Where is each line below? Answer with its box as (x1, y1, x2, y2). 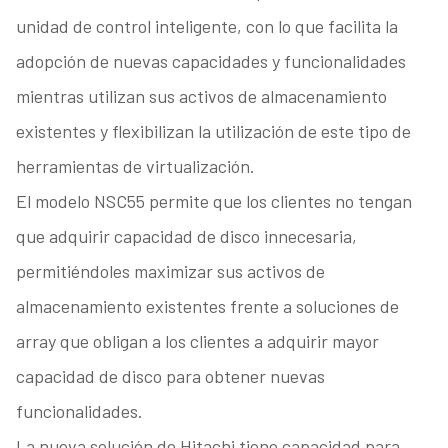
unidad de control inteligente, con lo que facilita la (15, 15, 398, 38)
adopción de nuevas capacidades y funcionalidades (15, 50, 406, 73)
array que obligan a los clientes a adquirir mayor (15, 330, 379, 353)
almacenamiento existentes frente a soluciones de (15, 295, 399, 318)
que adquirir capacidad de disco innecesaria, (15, 225, 357, 248)
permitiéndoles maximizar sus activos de (15, 260, 325, 283)
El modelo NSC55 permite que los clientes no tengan (15, 190, 412, 213)
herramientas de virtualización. (15, 155, 255, 178)
